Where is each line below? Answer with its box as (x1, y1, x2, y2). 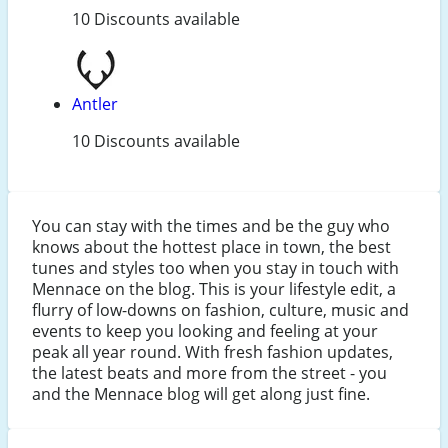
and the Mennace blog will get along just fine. (32, 383, 370, 406)
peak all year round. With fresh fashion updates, (32, 341, 393, 364)
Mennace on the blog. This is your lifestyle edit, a (32, 278, 396, 301)
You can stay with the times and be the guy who (32, 215, 390, 238)
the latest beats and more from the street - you (32, 362, 387, 385)
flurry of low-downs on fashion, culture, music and (32, 299, 409, 322)
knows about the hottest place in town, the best (32, 236, 391, 259)
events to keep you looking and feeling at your (32, 320, 378, 343)
